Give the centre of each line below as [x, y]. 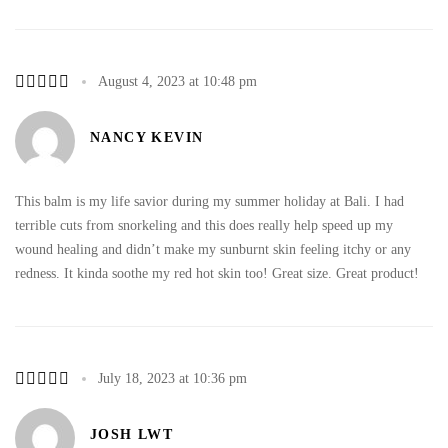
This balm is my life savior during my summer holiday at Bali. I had [209, 201]
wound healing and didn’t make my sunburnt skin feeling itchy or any [213, 249]
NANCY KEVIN [147, 137]
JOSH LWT [132, 434]
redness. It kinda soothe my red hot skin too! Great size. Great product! [217, 273]
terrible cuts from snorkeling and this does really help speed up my [204, 225]
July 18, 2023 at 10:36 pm [172, 378]
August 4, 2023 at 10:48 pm [177, 81]
